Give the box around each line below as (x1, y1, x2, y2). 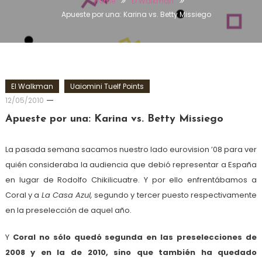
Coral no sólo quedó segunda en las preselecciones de (12, 232, 257, 243)
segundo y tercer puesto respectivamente (92, 189, 257, 201)
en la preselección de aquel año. (5, 205, 132, 216)
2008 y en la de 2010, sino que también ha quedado (5, 247, 257, 258)
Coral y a (5, 189, 42, 201)
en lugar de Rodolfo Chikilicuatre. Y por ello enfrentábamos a (5, 174, 257, 186)
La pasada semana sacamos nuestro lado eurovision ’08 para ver (5, 144, 257, 156)
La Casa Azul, (41, 189, 93, 201)
